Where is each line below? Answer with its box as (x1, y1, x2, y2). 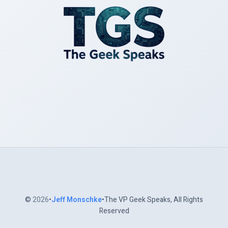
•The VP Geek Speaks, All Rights (102, 194, 203, 205)
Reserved (99, 206, 129, 216)
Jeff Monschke (51, 194, 102, 205)
